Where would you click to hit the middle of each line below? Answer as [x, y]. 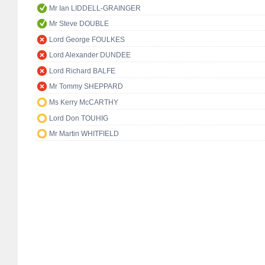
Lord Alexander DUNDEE [90, 55]
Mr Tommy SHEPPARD [86, 87]
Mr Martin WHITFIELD [84, 134]
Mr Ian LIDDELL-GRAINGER [95, 8]
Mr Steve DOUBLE [79, 24]
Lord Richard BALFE [82, 71]
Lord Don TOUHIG [79, 118]
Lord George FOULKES [87, 39]
